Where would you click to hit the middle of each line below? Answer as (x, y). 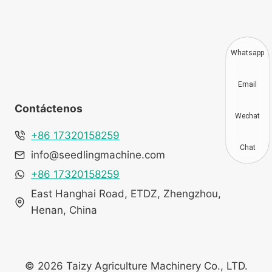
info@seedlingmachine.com (98, 155)
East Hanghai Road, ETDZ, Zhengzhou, (126, 194)
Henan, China (64, 210)
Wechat (247, 116)
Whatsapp (247, 53)
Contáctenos (49, 108)
